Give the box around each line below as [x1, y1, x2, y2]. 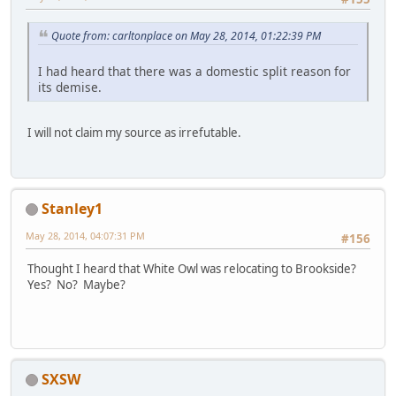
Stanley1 [42, 198, 103, 218]
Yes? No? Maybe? [27, 277, 126, 293]
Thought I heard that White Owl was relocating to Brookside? [27, 261, 359, 278]
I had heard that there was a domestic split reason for [38, 63, 351, 80]
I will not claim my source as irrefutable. [27, 125, 241, 141]
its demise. [38, 79, 102, 96]
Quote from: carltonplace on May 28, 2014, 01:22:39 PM [51, 27, 321, 43]
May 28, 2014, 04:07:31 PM [26, 228, 145, 242]
